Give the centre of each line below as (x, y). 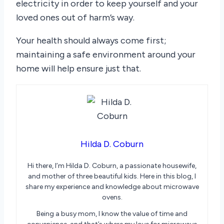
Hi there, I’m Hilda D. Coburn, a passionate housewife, (112, 166)
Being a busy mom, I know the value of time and (112, 214)
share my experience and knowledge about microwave (112, 187)
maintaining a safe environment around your (106, 55)
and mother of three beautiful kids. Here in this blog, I (112, 176)
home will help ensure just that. (78, 69)
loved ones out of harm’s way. (75, 18)
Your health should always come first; (91, 41)
